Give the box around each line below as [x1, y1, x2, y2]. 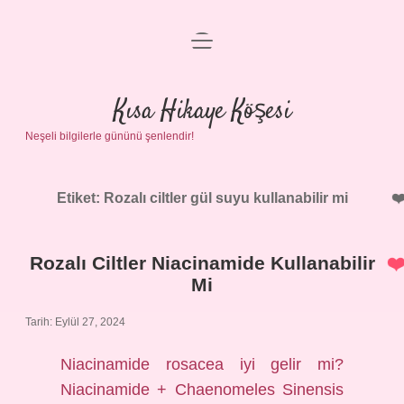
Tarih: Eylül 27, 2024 [25, 316, 125, 328]
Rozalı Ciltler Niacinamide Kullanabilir [29, 252, 375, 273]
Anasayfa [170, 44, 234, 60]
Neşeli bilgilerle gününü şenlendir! [25, 130, 194, 142]
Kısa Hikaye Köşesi [113, 94, 291, 130]
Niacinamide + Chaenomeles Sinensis [60, 381, 344, 399]
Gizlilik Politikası [147, 87, 257, 103]
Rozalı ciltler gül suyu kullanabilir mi [103, 190, 348, 206]
